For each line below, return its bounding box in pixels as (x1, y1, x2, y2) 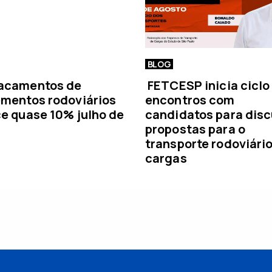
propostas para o (145, 120, 245, 137)
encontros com (145, 91, 235, 108)
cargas (145, 149, 187, 166)
